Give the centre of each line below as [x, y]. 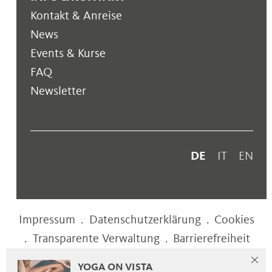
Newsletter [58, 91]
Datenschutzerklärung [145, 219]
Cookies [235, 219]
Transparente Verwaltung [96, 238]
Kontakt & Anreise [76, 15]
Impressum [47, 219]
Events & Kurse [68, 53]
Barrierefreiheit [212, 238]
